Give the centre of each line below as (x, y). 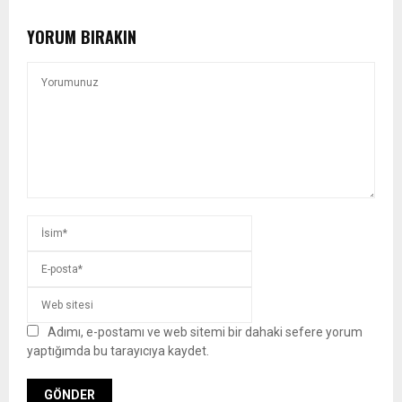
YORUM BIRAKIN (82, 36)
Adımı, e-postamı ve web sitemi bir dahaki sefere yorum (205, 332)
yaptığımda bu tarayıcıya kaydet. (118, 350)
